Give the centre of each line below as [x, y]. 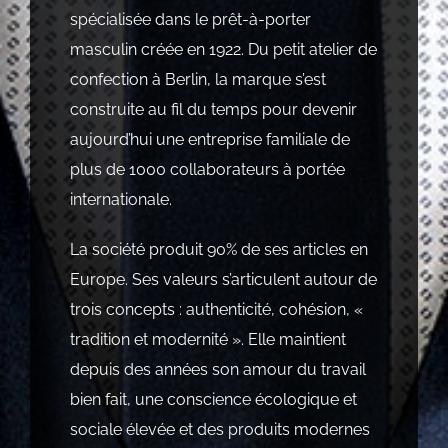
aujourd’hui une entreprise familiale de [209, 139]
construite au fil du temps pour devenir [213, 109]
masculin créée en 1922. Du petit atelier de [223, 49]
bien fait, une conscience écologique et [213, 399]
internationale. [120, 199]
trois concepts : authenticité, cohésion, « [216, 309]
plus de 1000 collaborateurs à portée [207, 169]
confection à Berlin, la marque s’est [197, 79]
